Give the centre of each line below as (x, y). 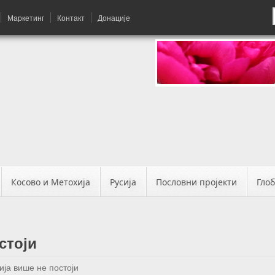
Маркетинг (26, 17)
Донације (114, 17)
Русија (123, 182)
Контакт (71, 17)
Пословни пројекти (196, 182)
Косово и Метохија (51, 182)
